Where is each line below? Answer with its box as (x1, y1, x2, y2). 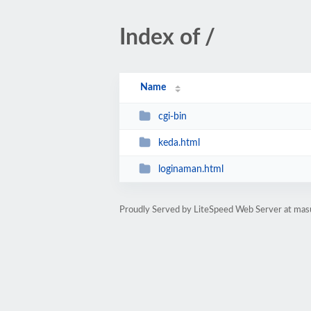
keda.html (158, 137, 200, 148)
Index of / (119, 26, 215, 49)
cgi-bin (158, 111, 187, 121)
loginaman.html (158, 164, 224, 174)
